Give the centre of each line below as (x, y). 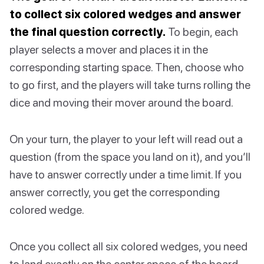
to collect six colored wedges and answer (125, 14)
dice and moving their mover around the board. (121, 103)
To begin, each (202, 32)
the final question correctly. (88, 32)
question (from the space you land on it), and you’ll (130, 157)
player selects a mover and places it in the (109, 49)
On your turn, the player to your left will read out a (126, 139)
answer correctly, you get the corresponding (115, 192)
